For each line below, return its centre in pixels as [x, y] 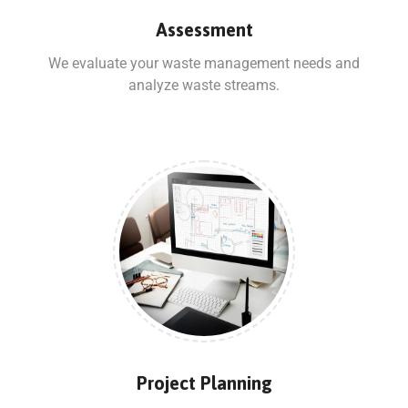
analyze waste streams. [204, 85]
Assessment [204, 29]
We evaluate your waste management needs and [204, 63]
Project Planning [204, 382]
